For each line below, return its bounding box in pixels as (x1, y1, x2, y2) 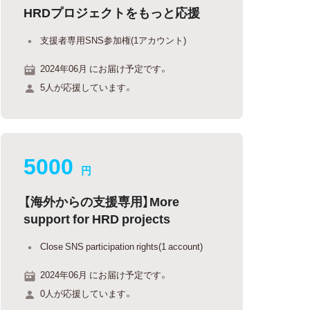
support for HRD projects (24, 209, 171, 228)
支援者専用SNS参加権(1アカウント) (40, 33, 187, 46)
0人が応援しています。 (40, 286, 134, 300)
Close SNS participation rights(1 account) (40, 239, 203, 253)
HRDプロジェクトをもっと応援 (24, 3, 201, 21)
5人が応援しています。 (40, 80, 134, 93)
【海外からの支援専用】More (24, 192, 180, 210)
